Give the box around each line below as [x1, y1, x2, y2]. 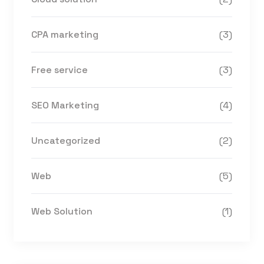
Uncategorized [31, 134, 100, 147]
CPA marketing [31, 28, 98, 41]
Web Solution [31, 205, 93, 217]
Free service [31, 64, 88, 76]
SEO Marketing [31, 99, 99, 111]
